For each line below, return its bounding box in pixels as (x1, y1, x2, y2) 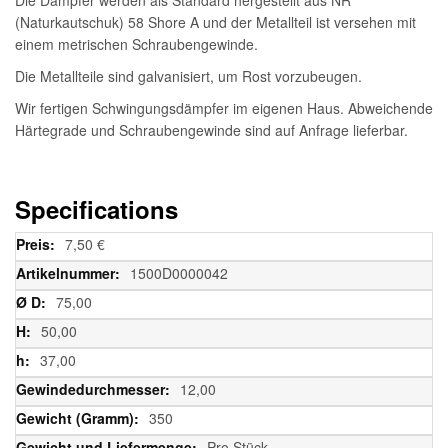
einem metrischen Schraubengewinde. (15, 33, 258, 54)
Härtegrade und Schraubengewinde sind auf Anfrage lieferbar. (15, 119, 408, 140)
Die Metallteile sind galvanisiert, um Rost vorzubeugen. (15, 65, 362, 86)
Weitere (14, 231, 63, 252)
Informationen (14, 253, 102, 274)
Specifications (15, 191, 178, 226)
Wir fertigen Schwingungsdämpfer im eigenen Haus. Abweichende (15, 97, 433, 118)
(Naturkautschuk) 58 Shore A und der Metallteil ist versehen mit (15, 11, 416, 32)
